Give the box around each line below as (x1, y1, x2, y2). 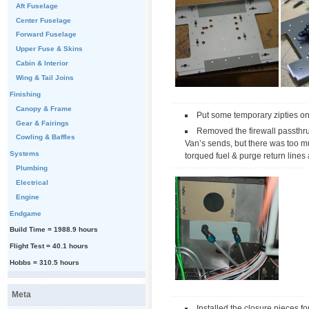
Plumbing (15, 164, 48, 172)
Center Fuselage (15, 16, 71, 24)
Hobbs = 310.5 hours (9, 258, 79, 266)
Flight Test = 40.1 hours (9, 242, 88, 250)
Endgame (9, 209, 41, 217)
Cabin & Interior (15, 59, 68, 68)
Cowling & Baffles (15, 133, 75, 141)
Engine (15, 192, 39, 201)
